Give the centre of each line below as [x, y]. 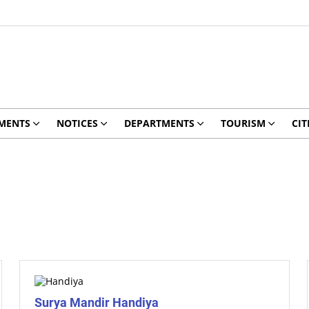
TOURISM [243, 123]
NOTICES [77, 123]
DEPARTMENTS [159, 123]
